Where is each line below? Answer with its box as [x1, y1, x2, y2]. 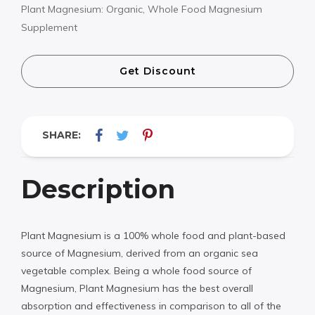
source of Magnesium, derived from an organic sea [21, 246, 258, 259]
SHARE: [42, 128, 81, 141]
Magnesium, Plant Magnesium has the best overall [21, 281, 253, 295]
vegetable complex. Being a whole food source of [21, 264, 252, 277]
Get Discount [119, 64, 196, 77]
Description [21, 173, 175, 205]
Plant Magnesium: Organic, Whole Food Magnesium [21, 3, 262, 16]
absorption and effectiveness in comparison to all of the [21, 299, 281, 312]
